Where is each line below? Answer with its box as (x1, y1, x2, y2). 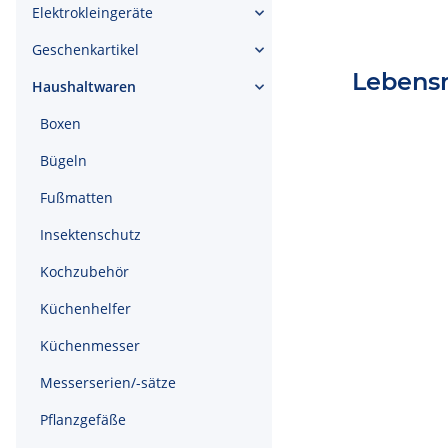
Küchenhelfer (40, 299, 131, 318)
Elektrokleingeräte (32, 3, 153, 22)
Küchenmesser (40, 336, 140, 355)
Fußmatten (40, 188, 113, 207)
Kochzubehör (40, 262, 129, 281)
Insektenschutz (40, 225, 141, 244)
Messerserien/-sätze (40, 373, 176, 392)
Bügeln (40, 151, 87, 170)
